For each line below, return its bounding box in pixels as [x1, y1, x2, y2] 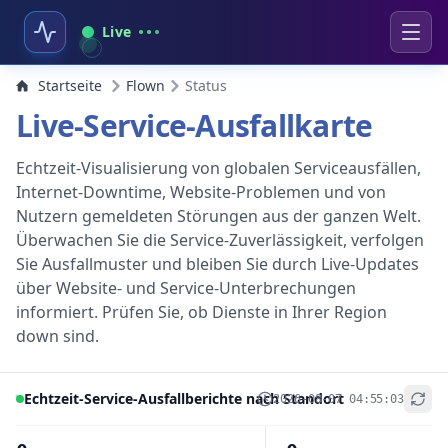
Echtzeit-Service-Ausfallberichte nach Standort [24, 389, 344, 408]
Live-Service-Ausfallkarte [16, 105, 373, 146]
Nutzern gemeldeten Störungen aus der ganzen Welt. [16, 205, 421, 227]
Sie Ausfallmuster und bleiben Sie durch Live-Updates [16, 253, 419, 275]
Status [185, 76, 227, 95]
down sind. [16, 325, 99, 347]
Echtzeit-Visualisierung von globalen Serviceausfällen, [16, 157, 421, 179]
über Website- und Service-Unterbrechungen [16, 277, 356, 299]
